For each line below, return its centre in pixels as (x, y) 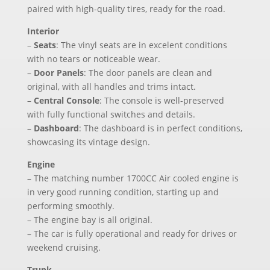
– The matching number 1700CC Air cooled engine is (133, 178)
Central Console (66, 100)
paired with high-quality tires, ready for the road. (126, 9)
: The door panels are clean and (148, 73)
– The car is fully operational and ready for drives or (132, 234)
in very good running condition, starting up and (123, 192)
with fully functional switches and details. (111, 114)
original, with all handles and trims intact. (111, 86)
